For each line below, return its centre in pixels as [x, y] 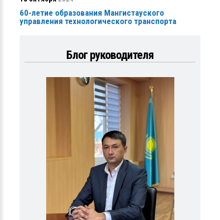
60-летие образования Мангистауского [92, 13]
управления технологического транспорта [98, 21]
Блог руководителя [110, 55]
